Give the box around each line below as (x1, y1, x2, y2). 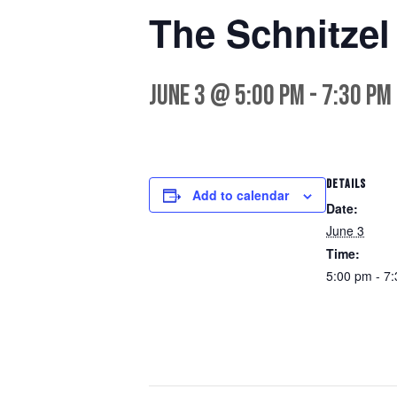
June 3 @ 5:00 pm (149, 79, 305, 113)
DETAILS (326, 176, 366, 191)
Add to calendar (192, 186, 289, 204)
